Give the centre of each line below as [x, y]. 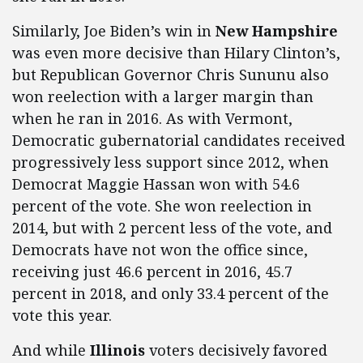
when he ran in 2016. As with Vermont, [152, 119]
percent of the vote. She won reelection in [162, 206]
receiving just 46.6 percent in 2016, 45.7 [152, 272]
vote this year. [64, 316]
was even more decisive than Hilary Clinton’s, [176, 53]
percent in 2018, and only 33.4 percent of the [171, 294]
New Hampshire [277, 31]
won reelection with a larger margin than [163, 97]
